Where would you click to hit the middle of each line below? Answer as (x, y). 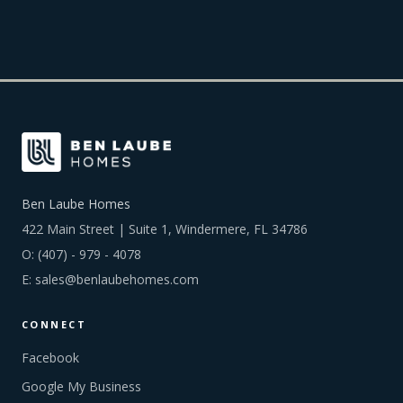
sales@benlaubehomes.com (117, 279)
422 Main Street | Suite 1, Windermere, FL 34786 (165, 229)
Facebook (50, 358)
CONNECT (54, 324)
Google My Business (81, 386)
